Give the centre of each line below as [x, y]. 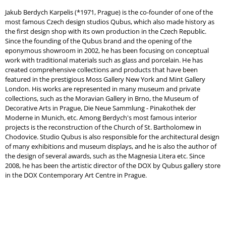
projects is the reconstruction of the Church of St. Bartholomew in [103, 127]
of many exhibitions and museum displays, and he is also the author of [111, 146]
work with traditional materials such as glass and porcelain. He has [104, 60]
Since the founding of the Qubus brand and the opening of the [98, 41]
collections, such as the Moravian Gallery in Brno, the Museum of [102, 98]
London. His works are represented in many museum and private [103, 89]
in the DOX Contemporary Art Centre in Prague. [76, 175]
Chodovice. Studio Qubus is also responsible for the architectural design [112, 136]
